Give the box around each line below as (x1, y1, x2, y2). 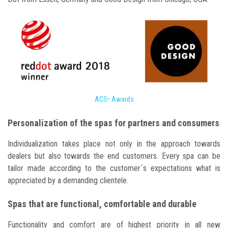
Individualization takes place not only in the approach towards (8, 139, 220, 149)
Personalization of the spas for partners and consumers (8, 118, 219, 129)
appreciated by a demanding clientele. (8, 176, 128, 186)
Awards (109, 95, 134, 104)
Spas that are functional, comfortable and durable (8, 198, 198, 210)
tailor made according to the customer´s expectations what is (8, 163, 220, 174)
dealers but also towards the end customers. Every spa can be (8, 151, 220, 161)
